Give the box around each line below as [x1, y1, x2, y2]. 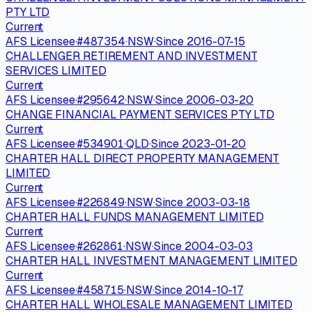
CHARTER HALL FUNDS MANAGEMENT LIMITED [6, 209, 264, 224]
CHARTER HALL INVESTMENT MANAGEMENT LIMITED [6, 253, 297, 268]
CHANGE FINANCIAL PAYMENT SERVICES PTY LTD [6, 107, 275, 122]
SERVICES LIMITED [6, 63, 107, 78]
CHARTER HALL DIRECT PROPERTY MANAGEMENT [6, 150, 280, 166]
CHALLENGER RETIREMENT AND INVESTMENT [6, 48, 258, 63]
